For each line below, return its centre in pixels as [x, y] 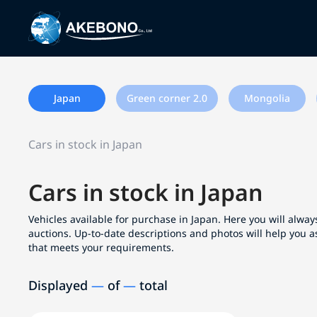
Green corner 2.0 [167, 98]
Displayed [60, 285]
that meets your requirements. [101, 247]
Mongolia [267, 98]
